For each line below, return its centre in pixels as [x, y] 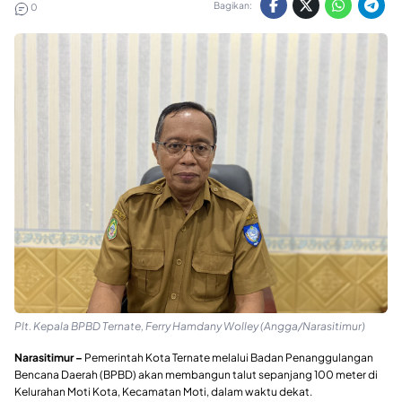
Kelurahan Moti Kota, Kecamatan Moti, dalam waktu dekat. [163, 391]
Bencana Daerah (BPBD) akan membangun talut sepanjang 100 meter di [196, 374]
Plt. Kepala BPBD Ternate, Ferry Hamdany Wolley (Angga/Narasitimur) [190, 326]
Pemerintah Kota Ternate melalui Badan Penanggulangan [228, 357]
